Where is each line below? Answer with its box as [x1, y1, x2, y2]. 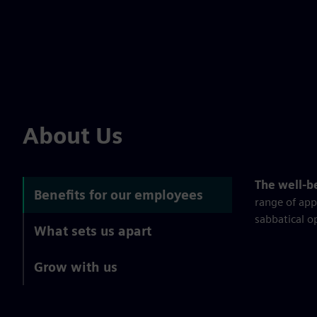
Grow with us [34, 260, 117, 275]
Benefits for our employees [34, 188, 203, 202]
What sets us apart [34, 224, 151, 238]
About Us [23, 122, 122, 149]
